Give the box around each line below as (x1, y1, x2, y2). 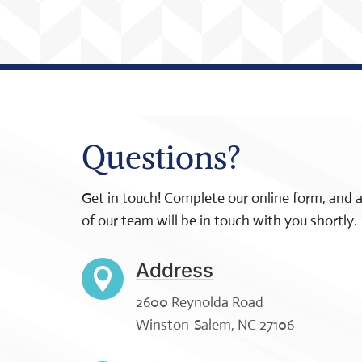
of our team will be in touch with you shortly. (81, 212, 357, 230)
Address (135, 258, 213, 282)
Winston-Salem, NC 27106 (135, 315, 294, 334)
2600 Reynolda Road (135, 293, 263, 311)
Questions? (81, 137, 241, 179)
